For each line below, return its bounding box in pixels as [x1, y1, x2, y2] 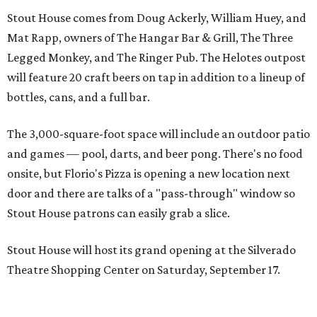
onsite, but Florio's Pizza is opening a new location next [7, 166, 290, 180]
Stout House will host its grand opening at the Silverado [7, 243, 296, 257]
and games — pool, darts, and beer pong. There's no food [7, 146, 303, 161]
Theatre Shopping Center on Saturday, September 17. [7, 263, 280, 277]
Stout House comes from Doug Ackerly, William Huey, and [7, 11, 306, 25]
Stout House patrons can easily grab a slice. [7, 206, 230, 220]
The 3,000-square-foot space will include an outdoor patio [7, 127, 310, 141]
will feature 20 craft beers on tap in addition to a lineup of [7, 70, 305, 84]
